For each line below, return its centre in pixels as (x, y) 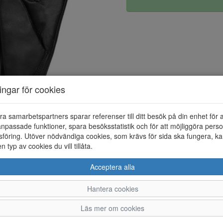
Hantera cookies (112, 188)
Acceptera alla (112, 167)
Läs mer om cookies (112, 208)
